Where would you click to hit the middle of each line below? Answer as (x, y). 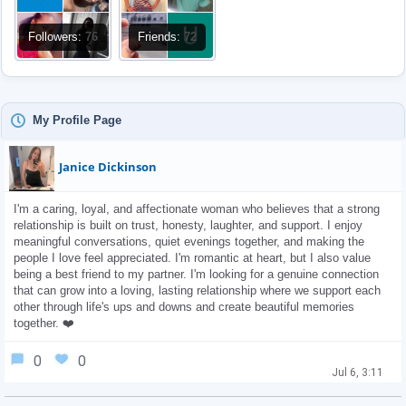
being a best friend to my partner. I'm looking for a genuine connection (196, 274)
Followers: (57, 37)
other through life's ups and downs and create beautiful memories (184, 307)
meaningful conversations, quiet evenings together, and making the (189, 242)
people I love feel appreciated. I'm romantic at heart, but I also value (192, 258)
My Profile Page (77, 120)
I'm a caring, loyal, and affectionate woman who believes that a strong (197, 209)
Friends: (161, 37)
